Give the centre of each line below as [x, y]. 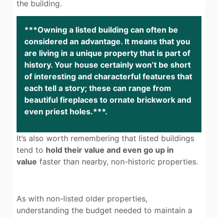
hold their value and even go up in [110, 150]
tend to [31, 150]
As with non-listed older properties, [82, 199]
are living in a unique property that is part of [107, 53]
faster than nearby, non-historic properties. [118, 161]
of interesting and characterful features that [108, 77]
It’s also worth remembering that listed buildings [105, 138]
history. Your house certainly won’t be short [108, 65]
